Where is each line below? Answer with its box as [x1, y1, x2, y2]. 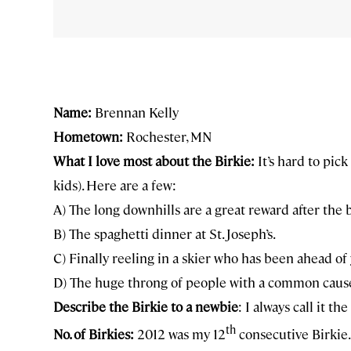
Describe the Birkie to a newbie [53, 298, 238, 316]
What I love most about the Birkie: [53, 152, 255, 170]
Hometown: [53, 128, 123, 146]
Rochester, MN [123, 128, 212, 146]
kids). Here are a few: [53, 176, 176, 194]
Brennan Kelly [92, 103, 179, 121]
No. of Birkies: [53, 324, 134, 342]
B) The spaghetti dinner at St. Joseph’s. [53, 225, 276, 243]
